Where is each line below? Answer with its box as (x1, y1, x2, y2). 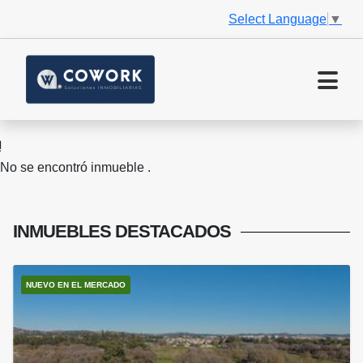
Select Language (228, 11, 327, 26)
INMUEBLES (13, 221, 115, 242)
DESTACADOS (115, 221, 231, 242)
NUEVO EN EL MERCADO (26, 280, 126, 290)
